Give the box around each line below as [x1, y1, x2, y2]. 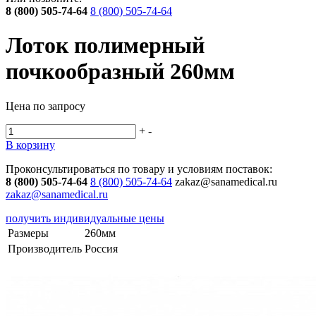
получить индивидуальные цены [6, 212, 164, 224]
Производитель [8, 242, 82, 255]
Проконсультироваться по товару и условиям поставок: [6, 162, 272, 175]
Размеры [8, 226, 49, 239]
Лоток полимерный [6, 32, 205, 59]
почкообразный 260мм [6, 59, 235, 85]
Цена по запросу [6, 99, 85, 112]
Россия [85, 242, 118, 255]
